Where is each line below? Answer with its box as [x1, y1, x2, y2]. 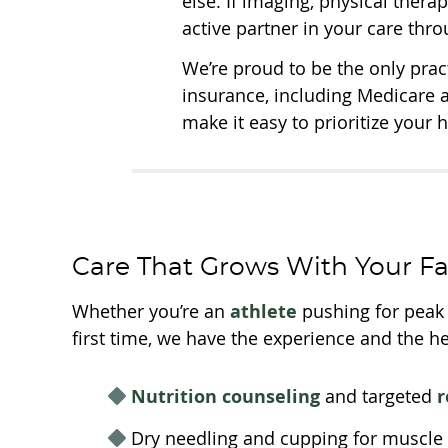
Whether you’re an [72, 299, 230, 323]
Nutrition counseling [131, 384, 320, 409]
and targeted [320, 384, 437, 408]
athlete [230, 299, 297, 324]
